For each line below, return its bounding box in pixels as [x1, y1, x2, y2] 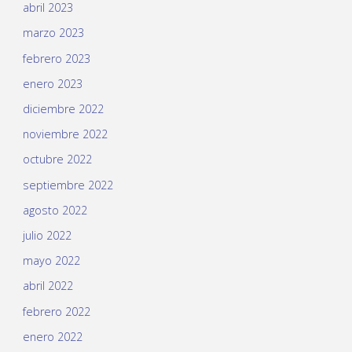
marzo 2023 [22, 25, 84, 41]
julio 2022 [22, 227, 71, 243]
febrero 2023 [22, 50, 90, 66]
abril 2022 [22, 278, 73, 294]
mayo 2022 [22, 253, 80, 269]
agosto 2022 [22, 202, 87, 218]
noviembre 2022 [22, 126, 108, 142]
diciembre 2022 [22, 101, 104, 117]
